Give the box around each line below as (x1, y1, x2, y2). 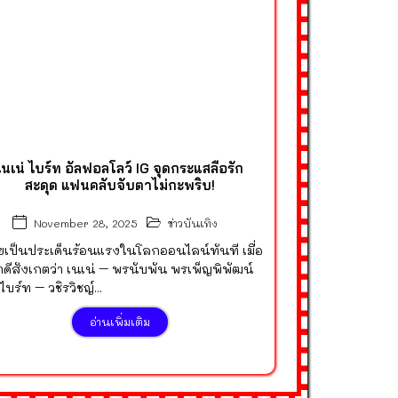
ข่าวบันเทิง (168, 215, 219, 230)
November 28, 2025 (34, 216, 139, 230)
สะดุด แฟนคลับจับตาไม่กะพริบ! (24, 176, 215, 194)
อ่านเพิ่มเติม (89, 314, 150, 329)
